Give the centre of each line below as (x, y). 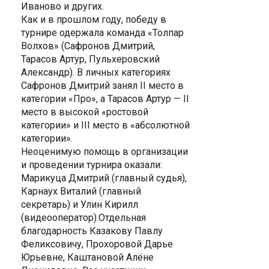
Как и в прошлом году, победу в (94, 20)
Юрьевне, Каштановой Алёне (87, 257)
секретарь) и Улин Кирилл (80, 204)
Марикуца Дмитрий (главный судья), (104, 178)
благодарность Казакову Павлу (92, 231)
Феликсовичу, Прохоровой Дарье (97, 244)
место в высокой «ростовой (85, 112)
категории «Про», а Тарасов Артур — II (105, 99)
